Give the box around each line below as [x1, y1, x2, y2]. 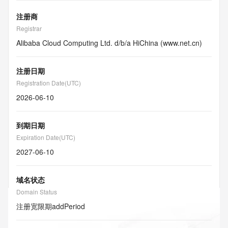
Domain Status [16, 187, 57, 196]
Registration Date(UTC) [16, 78, 81, 87]
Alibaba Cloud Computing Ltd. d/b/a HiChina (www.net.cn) [16, 38, 202, 48]
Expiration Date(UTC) [16, 133, 75, 141]
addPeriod [52, 201, 85, 211]
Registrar [16, 24, 42, 33]
